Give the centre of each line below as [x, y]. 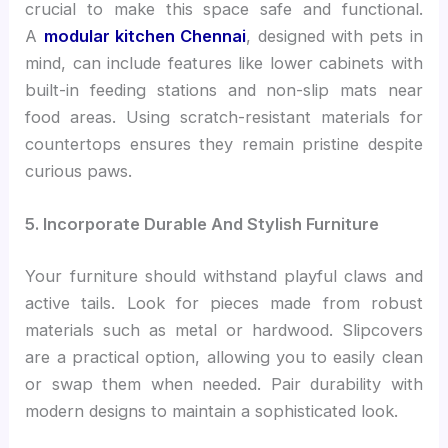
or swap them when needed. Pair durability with [224, 383]
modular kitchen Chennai [145, 35]
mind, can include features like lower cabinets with [224, 62]
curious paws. [79, 170]
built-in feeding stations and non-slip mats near [224, 89]
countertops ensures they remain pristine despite [224, 143]
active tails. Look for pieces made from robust [224, 302]
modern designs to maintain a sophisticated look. [212, 410]
